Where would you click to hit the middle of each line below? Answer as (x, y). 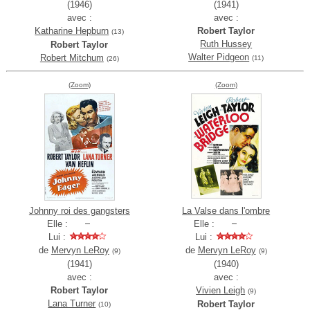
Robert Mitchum (72, 58)
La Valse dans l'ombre (226, 211)
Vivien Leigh (221, 291)
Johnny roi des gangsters (79, 211)
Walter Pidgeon (219, 57)
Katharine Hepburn (72, 31)
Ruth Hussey (226, 44)
